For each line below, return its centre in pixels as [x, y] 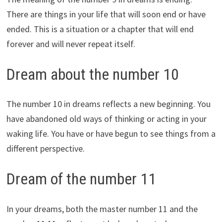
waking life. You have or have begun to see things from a [111, 134]
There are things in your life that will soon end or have [106, 14]
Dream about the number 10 [92, 74]
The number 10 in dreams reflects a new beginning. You [108, 104]
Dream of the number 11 [81, 179]
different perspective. [45, 149]
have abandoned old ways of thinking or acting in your [106, 119]
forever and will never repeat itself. [71, 44]
